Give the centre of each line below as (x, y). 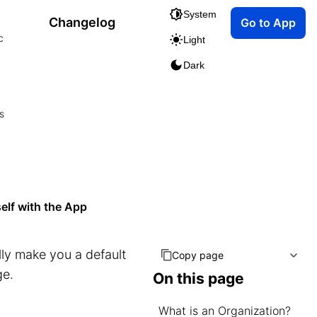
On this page (198, 278)
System (200, 14)
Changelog (82, 22)
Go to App (268, 22)
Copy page (198, 255)
